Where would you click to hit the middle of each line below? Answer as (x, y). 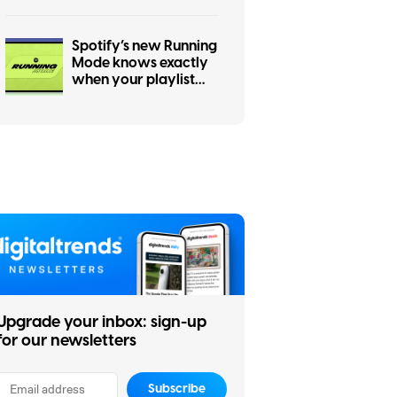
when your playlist (133, 80)
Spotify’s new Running (144, 47)
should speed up (125, 97)
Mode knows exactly (140, 63)
